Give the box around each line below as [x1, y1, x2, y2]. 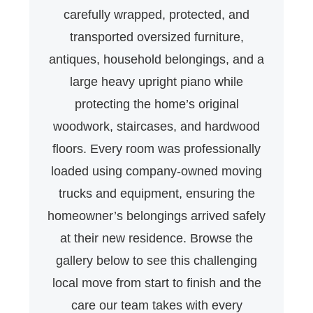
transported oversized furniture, [69, 29, 244, 44]
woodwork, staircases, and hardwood [53, 119, 260, 133]
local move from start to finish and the [52, 275, 261, 290]
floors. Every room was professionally [52, 141, 261, 156]
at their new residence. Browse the [60, 231, 253, 245]
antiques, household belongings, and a [49, 52, 264, 66]
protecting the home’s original [74, 96, 239, 111]
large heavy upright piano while [70, 74, 243, 89]
